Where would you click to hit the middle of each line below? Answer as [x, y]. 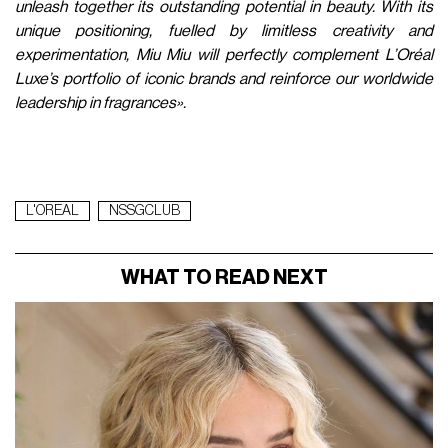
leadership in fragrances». [101, 102]
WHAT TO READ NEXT [224, 277]
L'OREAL [53, 210]
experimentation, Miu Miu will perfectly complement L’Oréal [224, 54]
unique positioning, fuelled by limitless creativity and [224, 30]
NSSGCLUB [145, 210]
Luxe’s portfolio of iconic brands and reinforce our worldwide [224, 78]
